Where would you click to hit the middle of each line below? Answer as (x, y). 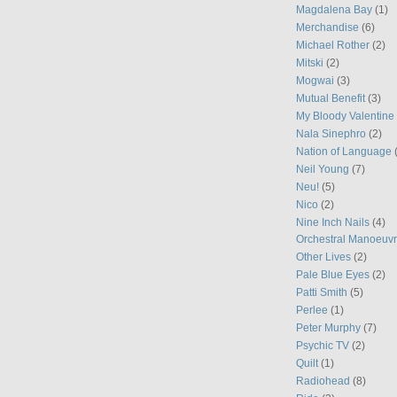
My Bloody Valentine (345, 115)
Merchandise (327, 27)
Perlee (312, 310)
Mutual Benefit (331, 98)
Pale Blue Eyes (333, 275)
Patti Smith (322, 292)
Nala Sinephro (331, 133)
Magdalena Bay (334, 10)
